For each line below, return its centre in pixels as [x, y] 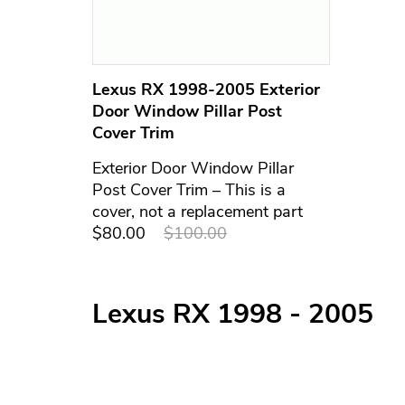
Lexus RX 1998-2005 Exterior [206, 89]
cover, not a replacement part [198, 211]
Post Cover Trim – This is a [189, 189]
